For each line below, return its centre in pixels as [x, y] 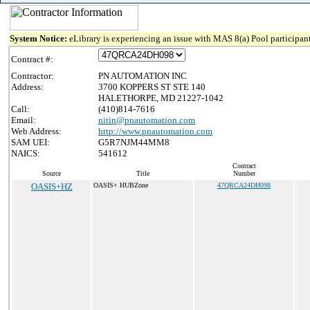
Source [52, 173]
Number [244, 173]
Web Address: [36, 131]
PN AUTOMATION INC [143, 76]
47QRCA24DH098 [244, 185]
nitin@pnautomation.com [147, 120]
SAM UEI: [30, 142]
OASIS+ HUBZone [121, 185]
